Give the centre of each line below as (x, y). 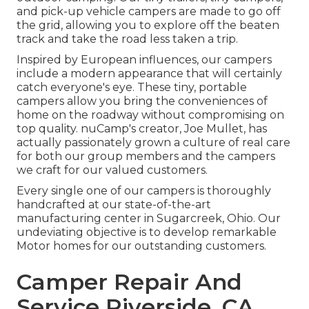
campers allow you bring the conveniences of (142, 101)
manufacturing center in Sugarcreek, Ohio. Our (149, 219)
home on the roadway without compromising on (150, 115)
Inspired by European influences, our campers (144, 60)
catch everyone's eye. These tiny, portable (132, 88)
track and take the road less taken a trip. (127, 39)
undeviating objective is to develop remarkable (147, 232)
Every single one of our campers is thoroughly (144, 191)
